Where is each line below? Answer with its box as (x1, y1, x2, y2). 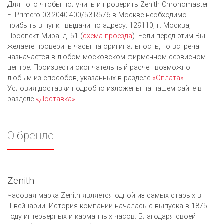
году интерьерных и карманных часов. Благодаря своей (7, 212, 196, 221)
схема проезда (83, 31, 132, 40)
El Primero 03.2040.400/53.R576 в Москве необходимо (7, 10, 187, 19)
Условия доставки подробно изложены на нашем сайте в (7, 84, 202, 93)
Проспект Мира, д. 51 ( (7, 31, 83, 40)
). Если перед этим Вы (132, 31, 205, 40)
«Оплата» (152, 73, 184, 82)
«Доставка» (36, 94, 75, 103)
